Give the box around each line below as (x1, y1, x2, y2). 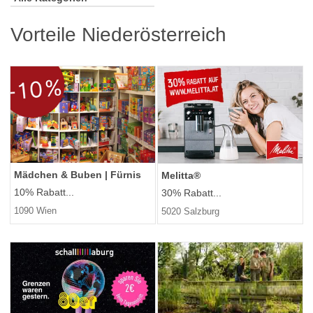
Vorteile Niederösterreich (10, 24, 226, 46)
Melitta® (161, 170, 201, 182)
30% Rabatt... (161, 187, 221, 199)
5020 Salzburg (161, 206, 219, 217)
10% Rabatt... (14, 187, 74, 198)
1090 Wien (14, 205, 57, 217)
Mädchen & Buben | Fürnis (14, 169, 141, 181)
